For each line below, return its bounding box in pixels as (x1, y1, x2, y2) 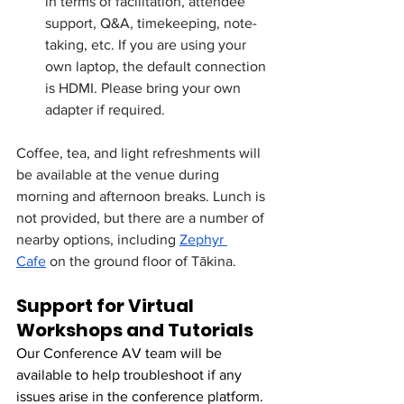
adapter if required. (45, 101, 169, 117)
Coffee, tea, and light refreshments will (16, 144, 264, 161)
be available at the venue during (16, 166, 223, 182)
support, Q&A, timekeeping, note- (45, 14, 257, 31)
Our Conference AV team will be (16, 344, 225, 361)
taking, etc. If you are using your (45, 36, 250, 52)
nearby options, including (16, 231, 179, 247)
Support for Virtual (16, 292, 197, 318)
